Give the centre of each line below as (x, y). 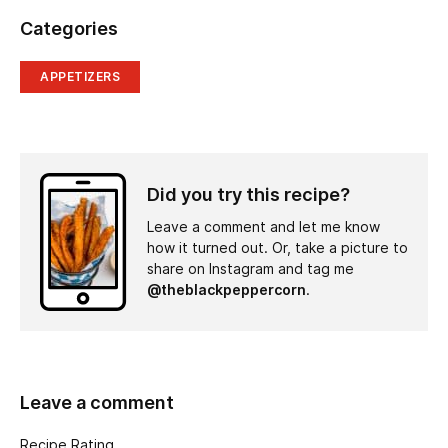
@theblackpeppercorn (226, 290)
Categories (69, 29)
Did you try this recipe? (248, 195)
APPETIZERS (80, 77)
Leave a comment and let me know (263, 227)
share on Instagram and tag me (250, 269)
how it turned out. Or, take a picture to (277, 248)
